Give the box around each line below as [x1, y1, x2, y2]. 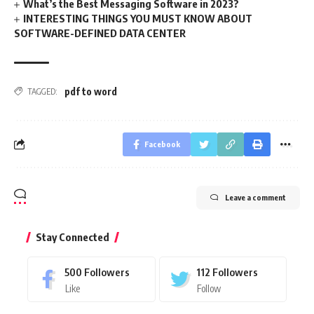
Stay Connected [36, 230, 109, 243]
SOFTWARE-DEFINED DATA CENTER [14, 26, 186, 39]
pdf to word [64, 85, 117, 97]
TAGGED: [27, 86, 57, 97]
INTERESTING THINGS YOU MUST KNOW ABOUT [23, 11, 253, 25]
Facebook [144, 139, 180, 149]
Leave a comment [225, 192, 286, 202]
